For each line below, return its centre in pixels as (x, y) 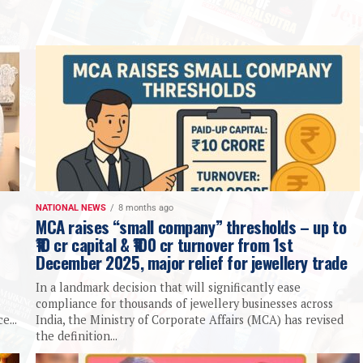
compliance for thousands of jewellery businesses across (184, 304)
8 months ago (146, 208)
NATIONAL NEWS (71, 208)
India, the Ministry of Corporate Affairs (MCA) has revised (190, 320)
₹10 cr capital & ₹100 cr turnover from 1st (164, 245)
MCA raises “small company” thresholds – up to (191, 227)
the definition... (77, 336)
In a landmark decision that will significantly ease (168, 288)
